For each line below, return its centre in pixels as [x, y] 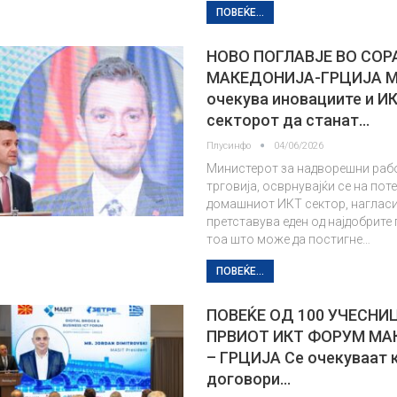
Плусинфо [230, 146]
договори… [249, 379]
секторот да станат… [288, 120]
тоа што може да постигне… [289, 239]
